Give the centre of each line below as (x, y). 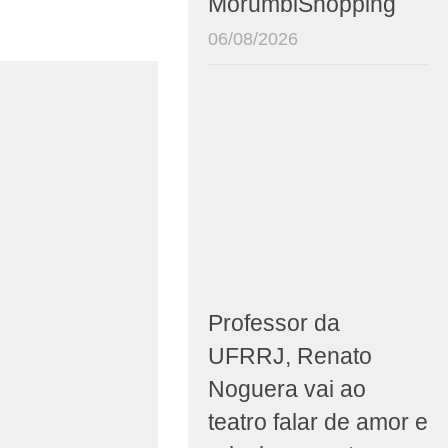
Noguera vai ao (287, 390)
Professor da (274, 324)
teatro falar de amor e (318, 423)
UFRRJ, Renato (290, 357)
